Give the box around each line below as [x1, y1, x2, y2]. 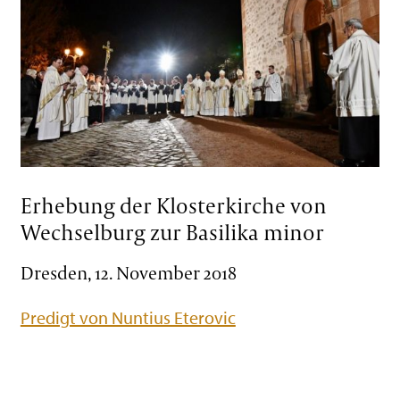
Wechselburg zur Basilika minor [20, 218, 324, 247]
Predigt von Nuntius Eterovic [20, 305, 236, 329]
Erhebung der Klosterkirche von [20, 191, 327, 221]
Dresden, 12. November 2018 [20, 260, 237, 285]
